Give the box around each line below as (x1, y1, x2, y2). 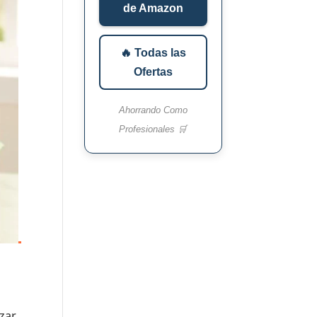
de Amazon (122, 2, 183, 15)
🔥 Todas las (120, 47, 186, 59)
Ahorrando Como (118, 105, 188, 116)
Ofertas (133, 66, 173, 79)
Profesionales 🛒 (119, 124, 188, 135)
